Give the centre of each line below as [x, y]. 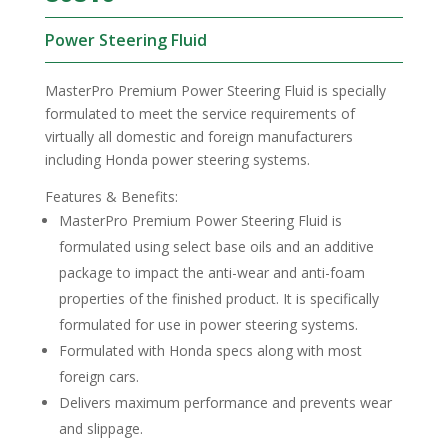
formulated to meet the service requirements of [199, 113]
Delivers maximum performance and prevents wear [225, 402]
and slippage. [100, 428]
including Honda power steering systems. [177, 159]
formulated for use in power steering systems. [208, 324]
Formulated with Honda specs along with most [210, 350]
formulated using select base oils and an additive [216, 246]
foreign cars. [98, 376]
